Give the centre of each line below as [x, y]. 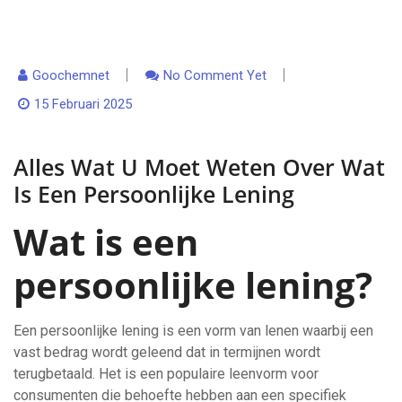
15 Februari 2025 [83, 104]
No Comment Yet [215, 75]
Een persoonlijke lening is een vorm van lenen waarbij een [193, 331]
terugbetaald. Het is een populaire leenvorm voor [166, 374]
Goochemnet [71, 75]
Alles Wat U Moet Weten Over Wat [199, 167]
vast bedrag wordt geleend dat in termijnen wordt [167, 352]
